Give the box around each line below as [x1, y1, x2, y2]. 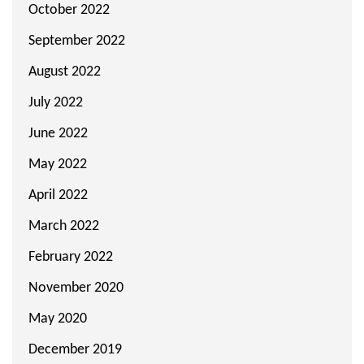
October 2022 [28, 2, 110, 18]
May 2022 [28, 156, 87, 172]
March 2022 [28, 218, 99, 234]
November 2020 [28, 279, 123, 296]
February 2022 [28, 249, 113, 265]
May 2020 [28, 310, 87, 327]
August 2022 [28, 63, 101, 80]
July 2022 [28, 94, 83, 110]
